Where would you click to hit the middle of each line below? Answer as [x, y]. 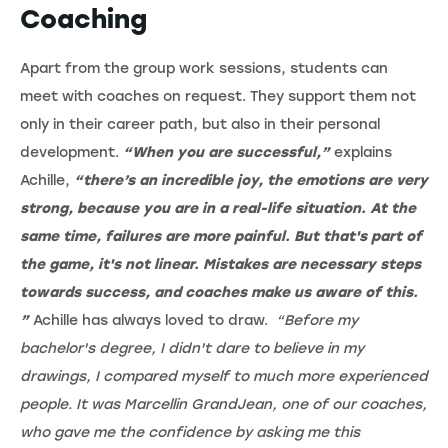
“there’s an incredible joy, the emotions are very [251, 180]
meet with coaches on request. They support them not [218, 96]
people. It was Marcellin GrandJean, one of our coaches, [223, 404]
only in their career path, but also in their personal [200, 124]
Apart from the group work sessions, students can [204, 68]
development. [71, 152]
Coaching [83, 18]
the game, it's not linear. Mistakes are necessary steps [220, 264]
